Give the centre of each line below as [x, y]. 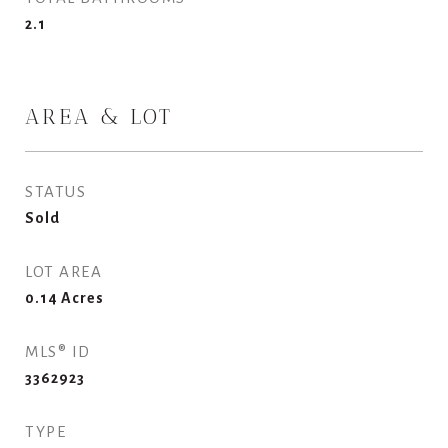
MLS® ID [58, 351]
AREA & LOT [99, 116]
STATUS [55, 191]
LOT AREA [63, 271]
